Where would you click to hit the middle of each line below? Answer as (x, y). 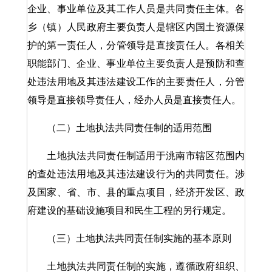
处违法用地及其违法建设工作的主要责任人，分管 (136, 82)
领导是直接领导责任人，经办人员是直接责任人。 (134, 100)
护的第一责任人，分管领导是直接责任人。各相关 (136, 45)
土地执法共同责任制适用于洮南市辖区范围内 (136, 156)
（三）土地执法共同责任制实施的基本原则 (129, 238)
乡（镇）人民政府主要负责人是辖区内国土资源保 (136, 27)
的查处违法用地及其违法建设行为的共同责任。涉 (136, 174)
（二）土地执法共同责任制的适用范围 (119, 128)
